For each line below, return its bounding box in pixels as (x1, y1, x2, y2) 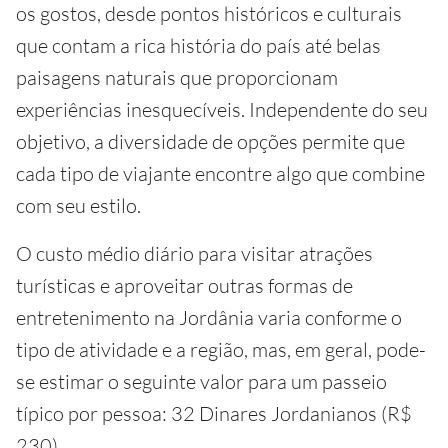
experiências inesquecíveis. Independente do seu (16, 97, 428, 123)
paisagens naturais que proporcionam (16, 65, 338, 91)
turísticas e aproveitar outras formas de (16, 273, 353, 299)
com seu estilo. (16, 193, 141, 219)
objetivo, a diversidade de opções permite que (16, 129, 405, 155)
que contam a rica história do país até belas (16, 33, 381, 59)
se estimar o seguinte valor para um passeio (16, 369, 387, 395)
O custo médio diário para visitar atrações (16, 241, 373, 267)
